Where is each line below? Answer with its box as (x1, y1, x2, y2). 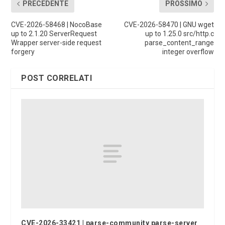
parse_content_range (144, 39, 214, 47)
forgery (11, 48, 35, 56)
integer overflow (162, 48, 214, 56)
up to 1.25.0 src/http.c (145, 30, 214, 38)
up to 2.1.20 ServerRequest (11, 30, 97, 38)
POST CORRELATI (21, 73, 92, 83)
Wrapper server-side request (11, 39, 102, 47)
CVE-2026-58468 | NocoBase (11, 21, 102, 29)
